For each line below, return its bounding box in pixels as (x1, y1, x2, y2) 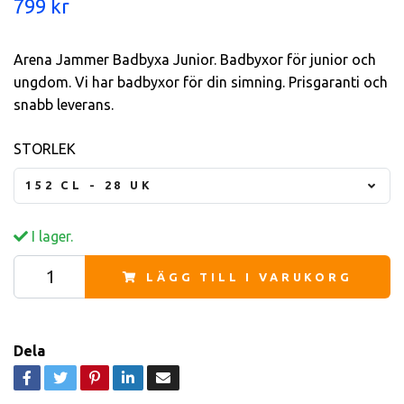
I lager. (28, 227, 73, 244)
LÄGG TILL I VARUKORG (146, 270, 353, 283)
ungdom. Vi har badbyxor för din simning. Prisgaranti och (14, 73, 388, 90)
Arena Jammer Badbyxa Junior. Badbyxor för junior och (14, 50, 376, 68)
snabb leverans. (14, 96, 114, 113)
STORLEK (14, 140, 76, 157)
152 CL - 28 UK (25, 179, 153, 192)
